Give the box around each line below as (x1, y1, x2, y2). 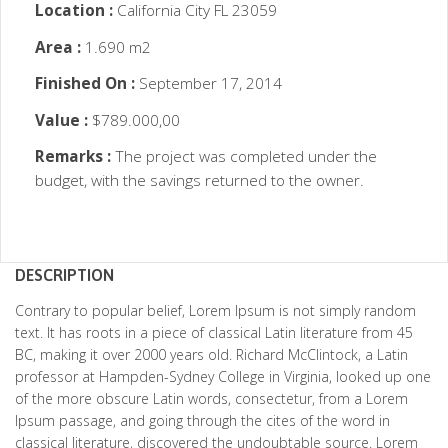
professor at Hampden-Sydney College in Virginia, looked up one (15, 366, 431, 386)
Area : (35, 36, 81, 58)
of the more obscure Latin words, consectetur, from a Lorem (15, 388, 408, 408)
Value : (35, 109, 88, 131)
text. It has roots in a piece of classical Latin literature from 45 (15, 322, 413, 342)
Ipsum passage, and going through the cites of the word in (15, 410, 390, 430)
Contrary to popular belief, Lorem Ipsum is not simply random (15, 300, 416, 320)
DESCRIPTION (15, 266, 114, 284)
